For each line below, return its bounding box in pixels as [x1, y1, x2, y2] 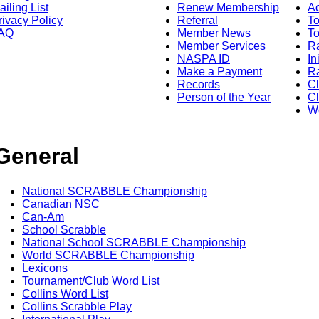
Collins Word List [22, 287, 108, 300]
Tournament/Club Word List [22, 274, 159, 287]
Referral [177, 14, 218, 26]
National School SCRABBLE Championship [22, 236, 246, 249]
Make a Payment [177, 65, 262, 78]
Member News [177, 26, 251, 39]
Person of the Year [177, 90, 271, 103]
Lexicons [22, 261, 68, 274]
